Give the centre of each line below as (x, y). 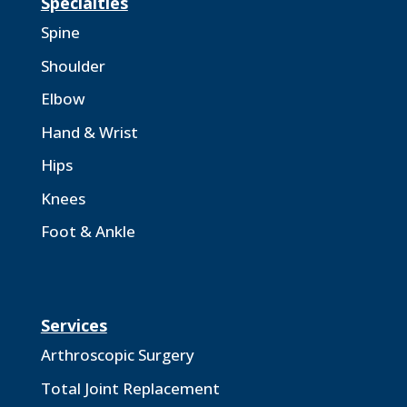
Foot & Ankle (88, 232)
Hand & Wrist (89, 132)
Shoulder (73, 65)
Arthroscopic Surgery (117, 355)
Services (74, 325)
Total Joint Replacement (130, 388)
